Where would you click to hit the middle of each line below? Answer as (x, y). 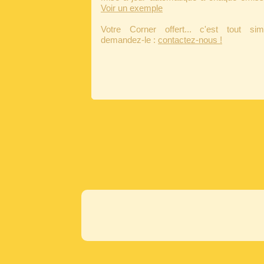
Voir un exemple (132, 8)
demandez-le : (129, 40)
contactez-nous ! (190, 40)
